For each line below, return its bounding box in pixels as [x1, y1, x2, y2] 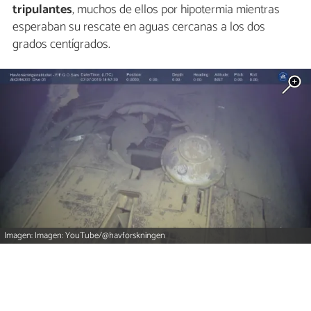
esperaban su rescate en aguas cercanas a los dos [12, 17, 265, 38]
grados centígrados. [12, 34, 110, 56]
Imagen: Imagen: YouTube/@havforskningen [4, 228, 166, 244]
